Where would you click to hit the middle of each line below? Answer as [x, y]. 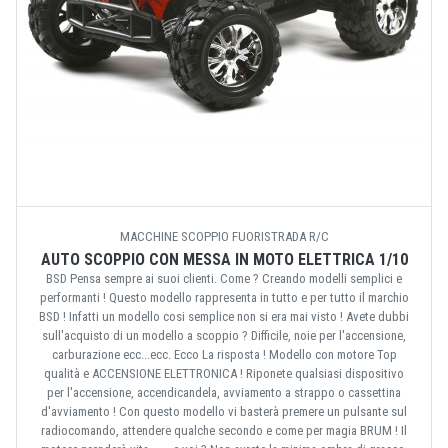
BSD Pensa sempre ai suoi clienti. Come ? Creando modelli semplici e [224, 278]
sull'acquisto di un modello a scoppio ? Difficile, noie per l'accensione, [224, 335]
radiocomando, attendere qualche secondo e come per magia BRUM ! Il [224, 430]
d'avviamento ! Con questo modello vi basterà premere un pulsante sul [224, 411]
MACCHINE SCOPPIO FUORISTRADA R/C [224, 236]
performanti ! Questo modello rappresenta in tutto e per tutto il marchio [224, 297]
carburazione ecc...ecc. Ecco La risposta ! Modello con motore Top [224, 354]
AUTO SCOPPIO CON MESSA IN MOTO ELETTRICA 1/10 [224, 259]
